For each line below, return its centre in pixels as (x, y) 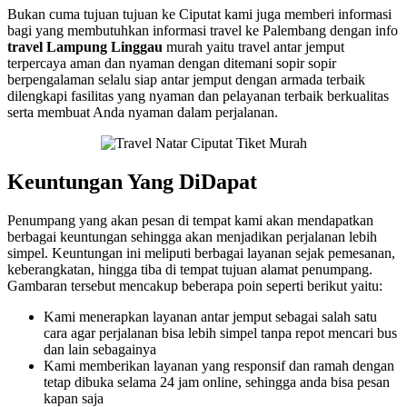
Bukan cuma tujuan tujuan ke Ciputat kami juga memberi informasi (199, 14)
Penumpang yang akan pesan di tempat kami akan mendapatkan (190, 220)
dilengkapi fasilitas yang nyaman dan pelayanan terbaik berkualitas (198, 95)
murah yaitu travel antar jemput (255, 46)
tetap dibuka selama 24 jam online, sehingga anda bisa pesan (217, 382)
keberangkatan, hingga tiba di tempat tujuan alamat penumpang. (190, 269)
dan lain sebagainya (100, 349)
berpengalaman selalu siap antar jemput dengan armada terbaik (186, 79)
